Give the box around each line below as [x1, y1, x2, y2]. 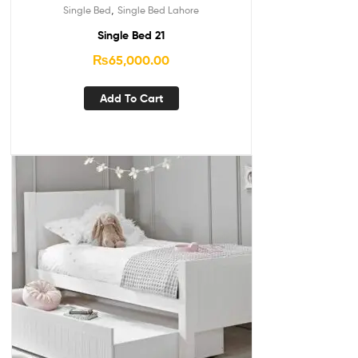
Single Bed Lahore [117, 4, 199, 17]
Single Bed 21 [97, 28, 165, 43]
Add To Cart [99, 91, 163, 106]
